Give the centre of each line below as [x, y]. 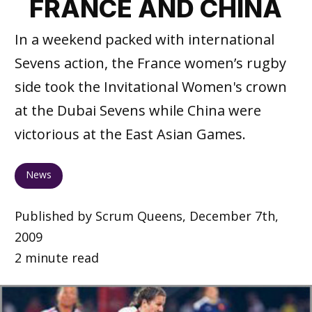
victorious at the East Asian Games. [130, 134]
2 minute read [56, 257]
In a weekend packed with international [144, 39]
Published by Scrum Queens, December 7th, [146, 216]
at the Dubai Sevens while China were [138, 110]
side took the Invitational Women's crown [150, 87]
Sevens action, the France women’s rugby [150, 63]
